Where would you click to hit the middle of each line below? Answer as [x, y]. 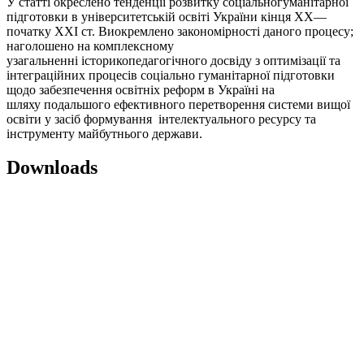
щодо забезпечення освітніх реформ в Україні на [141, 89]
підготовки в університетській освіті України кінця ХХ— [167, 16]
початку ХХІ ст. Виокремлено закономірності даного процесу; [180, 31]
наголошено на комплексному [90, 45]
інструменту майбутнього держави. [104, 133]
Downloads [52, 168]
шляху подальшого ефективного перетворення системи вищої [178, 104]
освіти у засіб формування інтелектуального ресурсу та [161, 119]
